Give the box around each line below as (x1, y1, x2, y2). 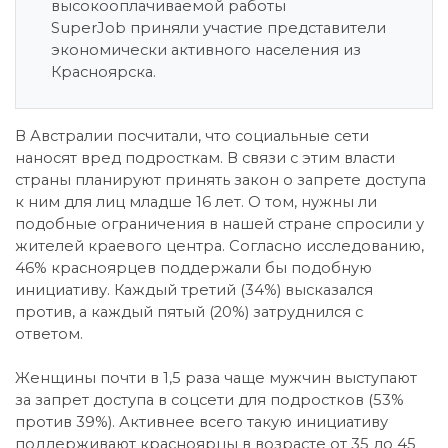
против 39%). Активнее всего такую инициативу (15, 413, 388, 431)
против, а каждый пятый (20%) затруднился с (15, 303, 363, 321)
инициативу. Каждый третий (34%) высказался (15, 281, 373, 299)
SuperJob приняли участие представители (51, 19, 386, 37)
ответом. (15, 325, 83, 343)
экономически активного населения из (51, 41, 361, 59)
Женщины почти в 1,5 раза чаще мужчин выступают (15, 369, 417, 387)
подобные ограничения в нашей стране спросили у (15, 215, 424, 233)
